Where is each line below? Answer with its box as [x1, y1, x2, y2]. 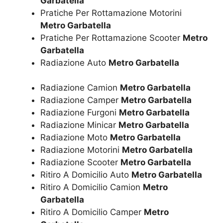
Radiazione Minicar [40, 120, 118, 130]
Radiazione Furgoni [40, 108, 119, 118]
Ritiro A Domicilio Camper [40, 207, 144, 218]
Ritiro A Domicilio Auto [40, 170, 131, 180]
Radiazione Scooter [40, 157, 120, 168]
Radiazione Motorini [40, 145, 122, 155]
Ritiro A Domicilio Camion [40, 182, 143, 193]
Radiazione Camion [40, 83, 120, 93]
